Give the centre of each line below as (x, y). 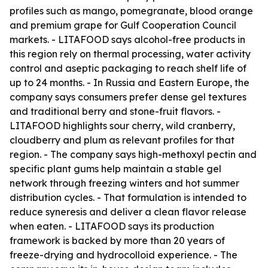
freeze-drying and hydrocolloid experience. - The (124, 255)
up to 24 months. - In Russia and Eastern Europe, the (130, 83)
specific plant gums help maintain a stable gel (115, 169)
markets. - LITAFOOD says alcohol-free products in (127, 39)
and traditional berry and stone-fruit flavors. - (115, 111)
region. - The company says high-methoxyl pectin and (133, 154)
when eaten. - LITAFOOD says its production (112, 226)
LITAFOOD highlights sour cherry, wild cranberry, (122, 126)
